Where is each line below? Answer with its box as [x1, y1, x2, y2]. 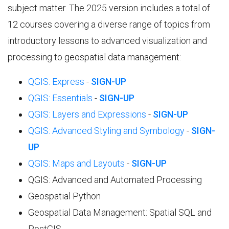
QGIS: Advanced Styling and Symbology [28, 125, 185, 136]
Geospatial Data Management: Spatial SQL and [28, 207, 212, 218]
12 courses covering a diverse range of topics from [8, 19, 210, 30]
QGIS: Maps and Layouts [28, 158, 125, 169]
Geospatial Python [28, 191, 101, 201]
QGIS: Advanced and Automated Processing [28, 174, 202, 185]
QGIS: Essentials [28, 93, 93, 103]
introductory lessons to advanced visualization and [8, 35, 207, 46]
